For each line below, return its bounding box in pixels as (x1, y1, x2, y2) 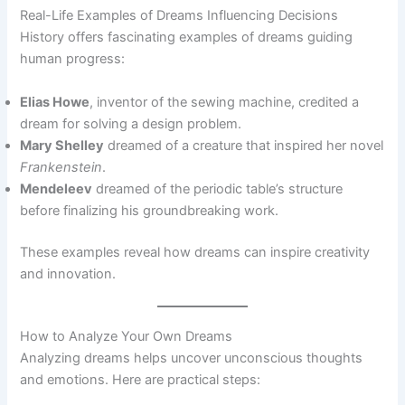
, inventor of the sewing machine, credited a (89, 93, 360, 110)
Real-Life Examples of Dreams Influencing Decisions (20, 7, 339, 24)
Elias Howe (20, 93, 90, 110)
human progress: (20, 51, 126, 68)
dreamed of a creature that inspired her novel (104, 137, 384, 154)
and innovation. (20, 265, 117, 282)
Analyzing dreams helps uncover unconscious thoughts (20, 349, 363, 366)
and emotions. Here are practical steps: (20, 371, 261, 388)
